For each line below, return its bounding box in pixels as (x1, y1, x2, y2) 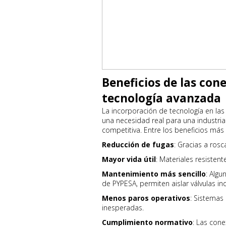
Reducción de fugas (102, 140, 174, 149)
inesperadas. (102, 203, 144, 212)
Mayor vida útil (102, 154, 156, 164)
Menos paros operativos (102, 193, 190, 203)
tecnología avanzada (102, 90, 221, 106)
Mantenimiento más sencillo (102, 169, 206, 179)
